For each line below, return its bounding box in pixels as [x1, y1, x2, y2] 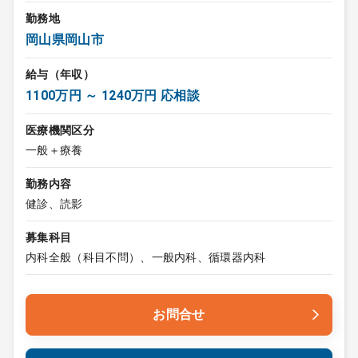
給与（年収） [26, 68, 94, 81]
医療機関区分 [26, 124, 94, 137]
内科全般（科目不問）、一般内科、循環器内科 [26, 251, 266, 264]
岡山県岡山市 [26, 32, 104, 47]
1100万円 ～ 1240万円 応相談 [26, 88, 201, 103]
